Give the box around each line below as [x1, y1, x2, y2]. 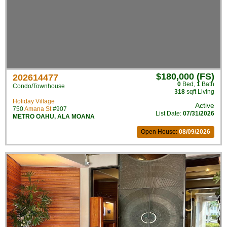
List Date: [156, 110, 183, 117]
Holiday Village [13, 98, 55, 105]
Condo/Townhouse [13, 83, 65, 90]
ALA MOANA [57, 113, 95, 120]
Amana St [24, 105, 51, 112]
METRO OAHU [13, 113, 54, 120]
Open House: [141, 128, 179, 135]
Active [195, 101, 214, 109]
